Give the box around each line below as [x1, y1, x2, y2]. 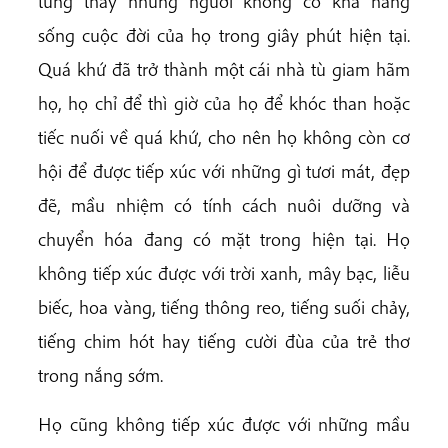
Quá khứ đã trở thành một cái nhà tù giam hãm [38, 57, 410, 82]
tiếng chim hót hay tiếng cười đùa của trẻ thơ [38, 329, 410, 354]
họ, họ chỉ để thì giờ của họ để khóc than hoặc [38, 91, 410, 116]
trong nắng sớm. [38, 363, 163, 388]
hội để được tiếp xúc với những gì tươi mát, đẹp [38, 159, 410, 184]
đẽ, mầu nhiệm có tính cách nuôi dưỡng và [38, 193, 410, 218]
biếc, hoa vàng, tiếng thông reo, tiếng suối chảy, [38, 295, 410, 320]
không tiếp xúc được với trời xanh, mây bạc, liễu [38, 261, 410, 286]
